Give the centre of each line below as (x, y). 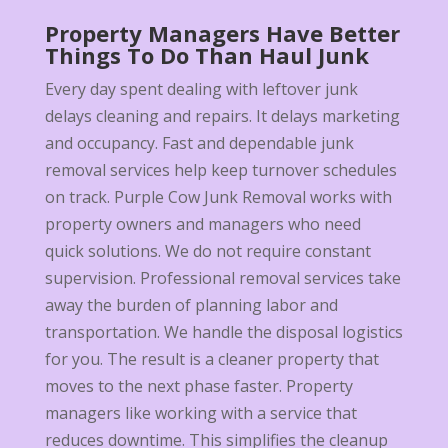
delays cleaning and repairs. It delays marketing (222, 116)
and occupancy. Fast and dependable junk (199, 143)
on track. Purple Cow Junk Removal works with (218, 197)
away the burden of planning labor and (191, 305)
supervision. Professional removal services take (222, 278)
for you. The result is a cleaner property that (211, 359)
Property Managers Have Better (222, 33)
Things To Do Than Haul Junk (206, 55)
